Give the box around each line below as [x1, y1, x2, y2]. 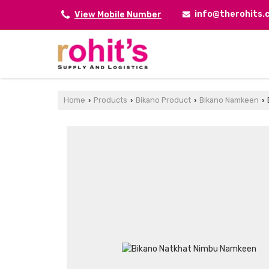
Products [94, 95, 127, 104]
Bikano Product [136, 95, 191, 104]
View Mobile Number [74, 9, 162, 20]
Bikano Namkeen [199, 95, 259, 104]
